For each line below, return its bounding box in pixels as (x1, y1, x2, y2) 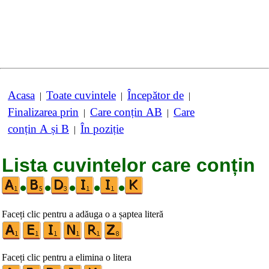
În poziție (80, 122, 124, 135)
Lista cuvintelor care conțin (2, 154, 255, 176)
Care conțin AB (90, 106, 162, 118)
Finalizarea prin (8, 106, 79, 118)
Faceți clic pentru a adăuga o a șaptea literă (2, 209, 163, 219)
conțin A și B (8, 122, 69, 135)
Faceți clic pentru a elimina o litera (2, 252, 131, 262)
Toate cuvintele (46, 89, 116, 101)
